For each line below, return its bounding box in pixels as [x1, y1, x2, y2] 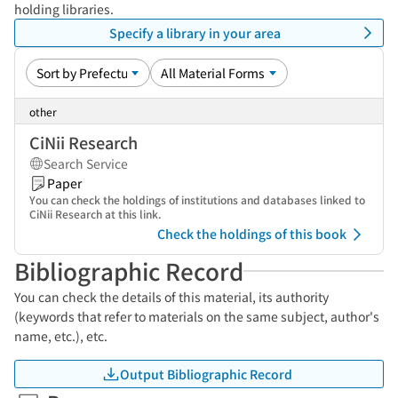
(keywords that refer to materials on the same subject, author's [14, 307, 379, 325]
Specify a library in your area [108, 23, 281, 42]
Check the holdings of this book [157, 225, 346, 243]
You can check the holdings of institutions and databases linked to [29, 192, 365, 207]
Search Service [44, 155, 128, 172]
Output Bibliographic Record [120, 364, 292, 383]
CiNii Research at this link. [29, 206, 162, 221]
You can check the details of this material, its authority [14, 288, 329, 306]
